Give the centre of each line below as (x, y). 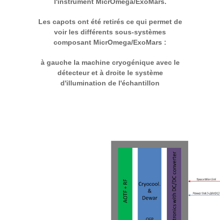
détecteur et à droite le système (110, 73)
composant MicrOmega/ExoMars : (110, 42)
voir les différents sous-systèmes (110, 32)
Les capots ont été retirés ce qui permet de (110, 22)
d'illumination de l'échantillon (110, 83)
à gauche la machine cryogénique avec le (110, 63)
